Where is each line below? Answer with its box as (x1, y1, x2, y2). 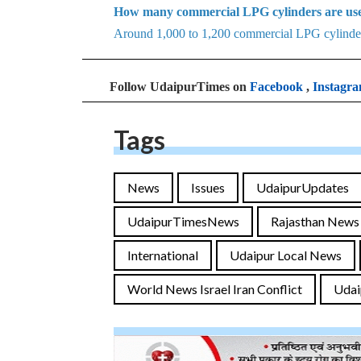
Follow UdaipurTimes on (110, 80, 250, 93)
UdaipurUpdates (256, 180, 349, 195)
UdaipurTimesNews (127, 214, 239, 229)
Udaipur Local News (230, 247, 342, 263)
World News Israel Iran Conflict (127, 281, 302, 297)
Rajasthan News (271, 214, 359, 229)
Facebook (250, 80, 303, 93)
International (127, 247, 198, 263)
